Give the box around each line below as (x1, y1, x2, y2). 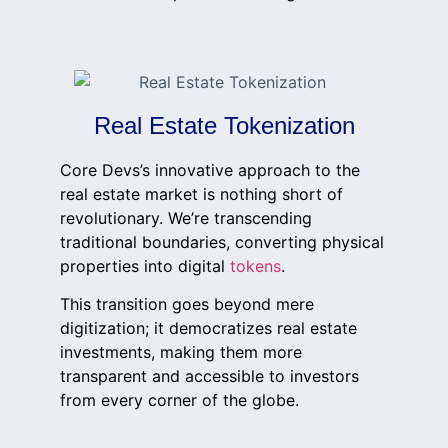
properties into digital (60, 256, 230, 277)
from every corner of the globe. (60, 390, 299, 411)
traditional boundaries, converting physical (60, 232, 384, 253)
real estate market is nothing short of (60, 184, 343, 205)
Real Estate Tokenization (93, 112, 355, 140)
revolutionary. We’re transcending (60, 208, 312, 229)
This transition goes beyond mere (60, 294, 314, 315)
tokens (230, 256, 281, 277)
